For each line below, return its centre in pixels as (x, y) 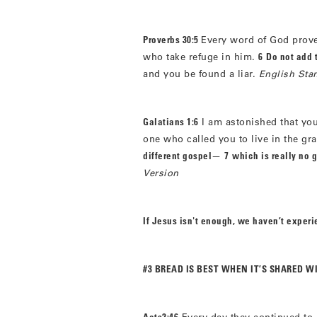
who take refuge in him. (201, 57)
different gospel (177, 156)
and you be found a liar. (201, 74)
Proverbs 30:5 (172, 40)
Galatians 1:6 (171, 122)
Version (161, 173)
